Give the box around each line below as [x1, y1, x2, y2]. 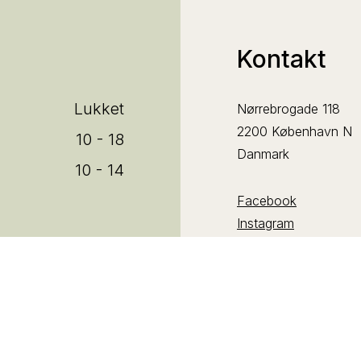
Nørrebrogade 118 [237, 100, 340, 117]
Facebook [237, 192, 297, 209]
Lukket [74, 98, 124, 118]
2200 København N [237, 122, 352, 139]
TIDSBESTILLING [269, 332, 358, 348]
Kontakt [237, 44, 326, 73]
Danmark [237, 145, 289, 162]
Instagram [237, 214, 294, 231]
